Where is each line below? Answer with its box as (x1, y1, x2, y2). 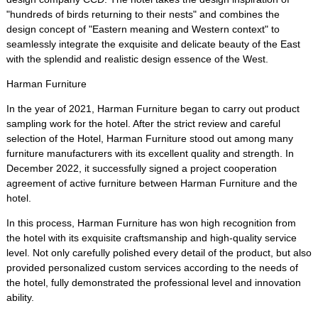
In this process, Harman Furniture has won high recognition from (6, 217, 296, 229)
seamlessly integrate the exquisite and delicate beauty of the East (6, 38, 300, 50)
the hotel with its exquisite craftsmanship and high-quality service (6, 232, 297, 243)
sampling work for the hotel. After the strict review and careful (6, 118, 280, 129)
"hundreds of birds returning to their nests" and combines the (6, 9, 280, 20)
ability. (6, 292, 34, 303)
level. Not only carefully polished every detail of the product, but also (6, 247, 312, 258)
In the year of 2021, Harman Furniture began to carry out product (6, 103, 300, 114)
